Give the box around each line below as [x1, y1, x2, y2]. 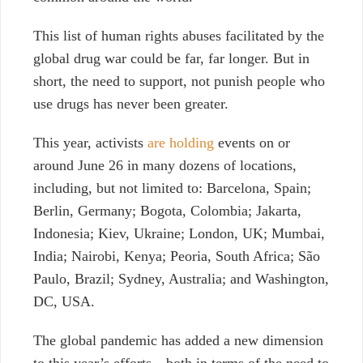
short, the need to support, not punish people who [33, 73, 325, 90]
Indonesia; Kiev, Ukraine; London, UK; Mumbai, [33, 225, 325, 242]
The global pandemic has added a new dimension [33, 332, 323, 349]
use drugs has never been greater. [33, 96, 233, 113]
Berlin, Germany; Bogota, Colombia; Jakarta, [33, 203, 301, 220]
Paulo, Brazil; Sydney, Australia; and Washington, [33, 271, 329, 288]
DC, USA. [33, 293, 95, 310]
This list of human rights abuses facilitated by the [33, 28, 324, 45]
